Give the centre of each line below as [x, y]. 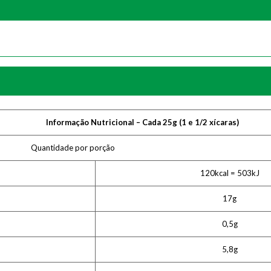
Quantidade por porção [73, 148]
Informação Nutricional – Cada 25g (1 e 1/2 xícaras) [142, 122]
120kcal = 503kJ [230, 173]
